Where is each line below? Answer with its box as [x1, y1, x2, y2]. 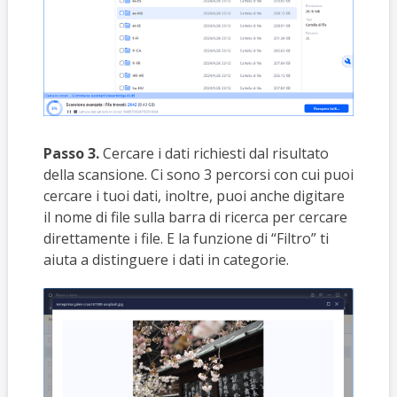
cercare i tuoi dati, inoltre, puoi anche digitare [43, 185, 345, 206]
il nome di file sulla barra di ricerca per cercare [43, 206, 347, 227]
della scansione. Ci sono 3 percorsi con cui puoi [43, 164, 354, 184]
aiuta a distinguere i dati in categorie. [43, 249, 289, 269]
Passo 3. [43, 143, 103, 163]
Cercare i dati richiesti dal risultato [102, 143, 329, 163]
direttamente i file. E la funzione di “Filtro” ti [43, 228, 329, 248]
